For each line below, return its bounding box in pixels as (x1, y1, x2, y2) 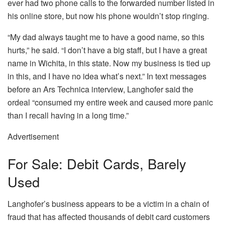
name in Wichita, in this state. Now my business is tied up (8, 57, 210, 69)
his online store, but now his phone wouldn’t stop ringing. (8, 10, 209, 22)
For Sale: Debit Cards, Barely (8, 153, 186, 173)
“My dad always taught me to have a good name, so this (8, 31, 204, 43)
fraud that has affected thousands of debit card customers (8, 211, 210, 223)
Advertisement (8, 131, 59, 143)
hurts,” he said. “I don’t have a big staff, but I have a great (8, 44, 207, 56)
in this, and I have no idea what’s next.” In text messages (8, 70, 206, 82)
